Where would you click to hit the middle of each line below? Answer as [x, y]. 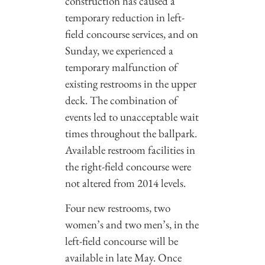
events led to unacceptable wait [132, 117]
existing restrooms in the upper [131, 83]
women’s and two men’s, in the [132, 224]
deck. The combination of [121, 100]
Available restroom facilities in [130, 150]
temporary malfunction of [121, 67]
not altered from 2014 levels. [125, 183]
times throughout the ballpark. [131, 133]
